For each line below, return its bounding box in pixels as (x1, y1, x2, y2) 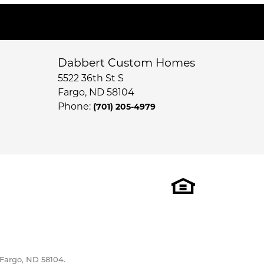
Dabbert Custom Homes (58, 56, 195, 70)
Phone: (58, 101, 93, 113)
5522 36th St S (58, 72, 124, 84)
